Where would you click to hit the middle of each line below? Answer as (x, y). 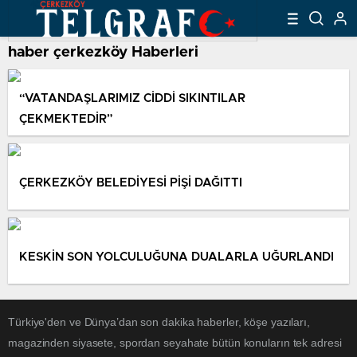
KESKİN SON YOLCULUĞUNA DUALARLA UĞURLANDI (177, 257)
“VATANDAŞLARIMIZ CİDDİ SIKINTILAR (132, 98)
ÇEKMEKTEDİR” (66, 119)
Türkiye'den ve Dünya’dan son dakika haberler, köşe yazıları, (159, 322)
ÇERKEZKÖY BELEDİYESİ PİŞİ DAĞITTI (131, 182)
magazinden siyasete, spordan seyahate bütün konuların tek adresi (175, 343)
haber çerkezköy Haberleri (103, 52)
